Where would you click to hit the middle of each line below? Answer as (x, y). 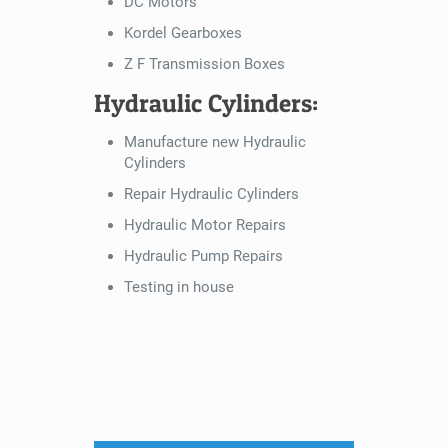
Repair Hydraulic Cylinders (211, 194)
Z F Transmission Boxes (204, 64)
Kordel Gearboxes (183, 33)
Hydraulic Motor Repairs (205, 225)
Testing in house (179, 287)
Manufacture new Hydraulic (215, 142)
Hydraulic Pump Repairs (203, 256)
